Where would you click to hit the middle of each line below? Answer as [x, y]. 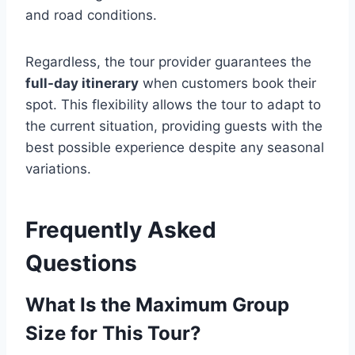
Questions [81, 263]
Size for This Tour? [113, 333]
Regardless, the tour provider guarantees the [168, 62]
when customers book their [227, 83]
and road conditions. [91, 15]
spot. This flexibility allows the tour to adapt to [173, 105]
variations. [58, 169]
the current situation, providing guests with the [174, 126]
